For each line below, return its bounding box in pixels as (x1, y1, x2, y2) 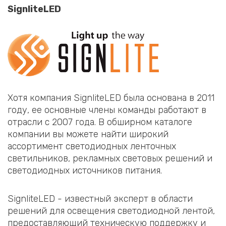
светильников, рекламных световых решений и (8, 153, 212, 164)
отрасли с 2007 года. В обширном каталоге (8, 117, 192, 128)
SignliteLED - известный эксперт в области (8, 193, 193, 204)
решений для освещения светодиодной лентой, (8, 205, 215, 216)
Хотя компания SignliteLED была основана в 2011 (8, 92, 214, 104)
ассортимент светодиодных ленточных (8, 141, 176, 152)
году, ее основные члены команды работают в (8, 104, 206, 116)
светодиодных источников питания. (8, 165, 162, 177)
